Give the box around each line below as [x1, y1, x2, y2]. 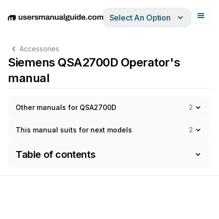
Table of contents [16, 149, 96, 160]
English [7, 18, 34, 28]
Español [65, 18, 94, 28]
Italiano [94, 18, 121, 28]
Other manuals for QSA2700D [16, 103, 116, 111]
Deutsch [34, 18, 65, 28]
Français [121, 18, 153, 28]
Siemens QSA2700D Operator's [8, 55, 180, 69]
